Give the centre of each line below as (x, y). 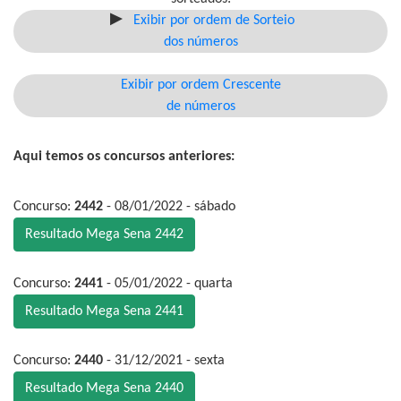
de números (200, 107)
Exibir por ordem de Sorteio (214, 21)
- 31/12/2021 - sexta (164, 361)
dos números (200, 43)
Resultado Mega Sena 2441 (104, 312)
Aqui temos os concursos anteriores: (124, 157)
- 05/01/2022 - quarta (168, 284)
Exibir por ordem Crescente (200, 85)
